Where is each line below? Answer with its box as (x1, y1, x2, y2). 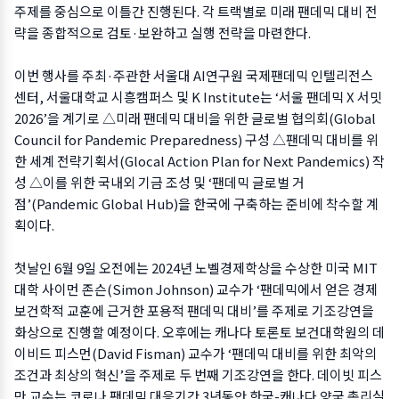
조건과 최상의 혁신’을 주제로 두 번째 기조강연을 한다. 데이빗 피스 (14, 364, 382, 384)
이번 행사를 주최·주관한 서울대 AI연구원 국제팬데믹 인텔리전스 (14, 65, 373, 85)
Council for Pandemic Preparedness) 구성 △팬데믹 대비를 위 (14, 129, 379, 149)
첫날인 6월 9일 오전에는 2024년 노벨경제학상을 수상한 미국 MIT (14, 257, 378, 277)
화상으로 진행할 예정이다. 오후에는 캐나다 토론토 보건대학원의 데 (14, 322, 385, 341)
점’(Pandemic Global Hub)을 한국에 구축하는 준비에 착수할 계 (14, 193, 379, 213)
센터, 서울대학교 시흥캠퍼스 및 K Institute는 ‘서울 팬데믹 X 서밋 (14, 86, 382, 106)
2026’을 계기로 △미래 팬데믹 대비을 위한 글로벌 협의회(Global (14, 108, 376, 127)
